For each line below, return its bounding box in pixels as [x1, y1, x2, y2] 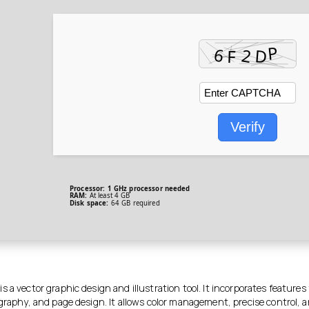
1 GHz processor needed [105, 184, 190, 194]
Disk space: [70, 198, 109, 208]
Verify [230, 119, 265, 134]
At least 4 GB [87, 191, 130, 201]
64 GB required [108, 198, 160, 208]
